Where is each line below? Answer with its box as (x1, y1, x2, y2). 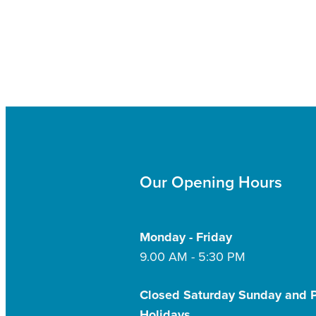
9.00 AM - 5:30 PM (140, 248, 245, 266)
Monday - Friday (140, 228, 236, 247)
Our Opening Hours (140, 170, 282, 194)
